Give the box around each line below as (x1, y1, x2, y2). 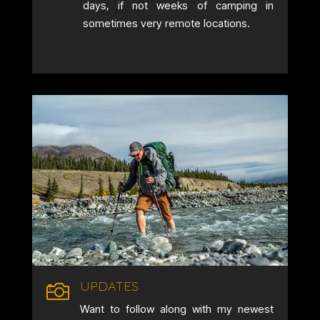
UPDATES (79, 277, 139, 294)
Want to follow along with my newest (79, 301, 274, 316)
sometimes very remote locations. (82, 16, 250, 31)
